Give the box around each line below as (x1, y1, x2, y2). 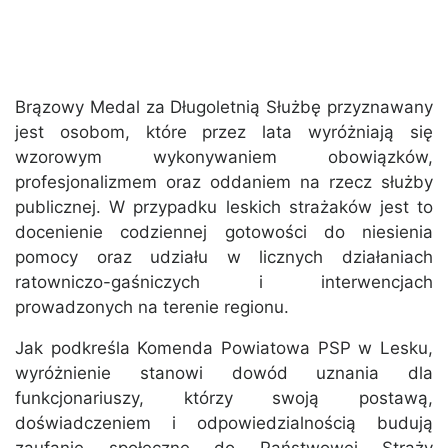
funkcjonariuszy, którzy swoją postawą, (15, 388, 433, 409)
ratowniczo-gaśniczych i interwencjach (15, 272, 433, 293)
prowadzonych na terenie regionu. (15, 297, 289, 318)
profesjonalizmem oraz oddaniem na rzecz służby (15, 172, 433, 193)
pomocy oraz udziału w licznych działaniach (15, 247, 433, 268)
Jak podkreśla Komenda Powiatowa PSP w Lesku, (15, 338, 433, 359)
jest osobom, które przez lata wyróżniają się (15, 122, 433, 143)
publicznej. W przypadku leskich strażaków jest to (15, 197, 433, 218)
